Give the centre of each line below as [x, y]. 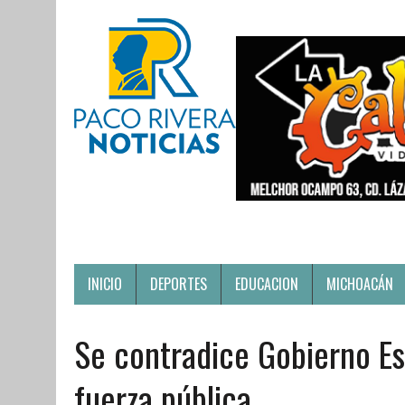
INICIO [105, 283]
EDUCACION [267, 283]
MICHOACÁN [360, 283]
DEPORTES [179, 283]
